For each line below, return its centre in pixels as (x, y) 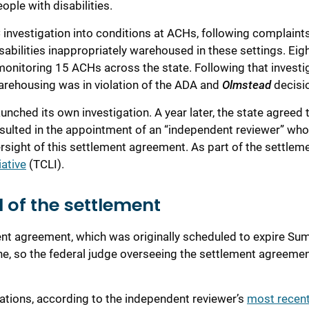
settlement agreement (128, 147)
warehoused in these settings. (209, 50)
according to (71, 299)
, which (90, 237)
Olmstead (247, 84)
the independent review (166, 299)
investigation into (48, 33)
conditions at (130, 33)
